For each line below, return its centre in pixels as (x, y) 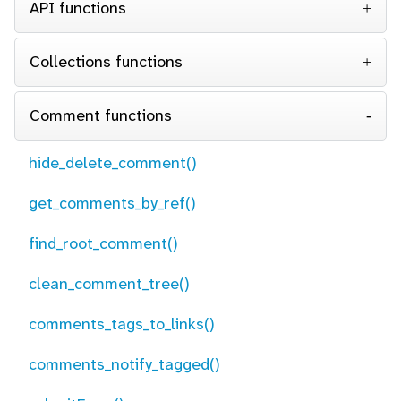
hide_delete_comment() (113, 163)
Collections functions (106, 62)
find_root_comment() (103, 243)
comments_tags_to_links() (122, 324)
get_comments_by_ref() (112, 203)
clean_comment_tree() (109, 284)
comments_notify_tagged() (124, 364)
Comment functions (101, 115)
